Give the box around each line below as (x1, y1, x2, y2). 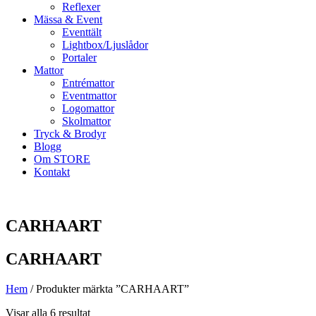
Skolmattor (62, 115, 111, 127)
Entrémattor (62, 77, 114, 89)
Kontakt (34, 166, 70, 178)
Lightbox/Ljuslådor (62, 39, 148, 51)
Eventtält (62, 26, 102, 38)
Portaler (62, 51, 97, 63)
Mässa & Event (34, 13, 102, 25)
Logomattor (62, 102, 114, 114)
